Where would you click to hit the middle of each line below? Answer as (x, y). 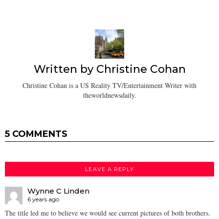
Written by (65, 69)
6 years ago (43, 199)
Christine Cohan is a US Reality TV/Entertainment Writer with (109, 85)
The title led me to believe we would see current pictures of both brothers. (108, 213)
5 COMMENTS (36, 134)
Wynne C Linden (58, 191)
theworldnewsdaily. (109, 95)
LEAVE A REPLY (109, 169)
